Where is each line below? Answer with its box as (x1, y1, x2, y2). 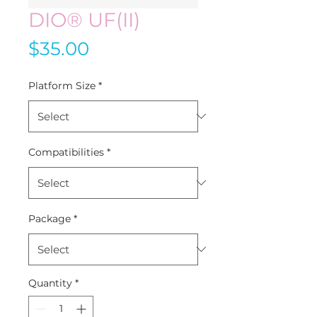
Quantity (28, 276, 72, 289)
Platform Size (28, 79, 96, 92)
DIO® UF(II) (28, 7, 140, 32)
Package (28, 212, 71, 225)
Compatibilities (28, 145, 104, 158)
